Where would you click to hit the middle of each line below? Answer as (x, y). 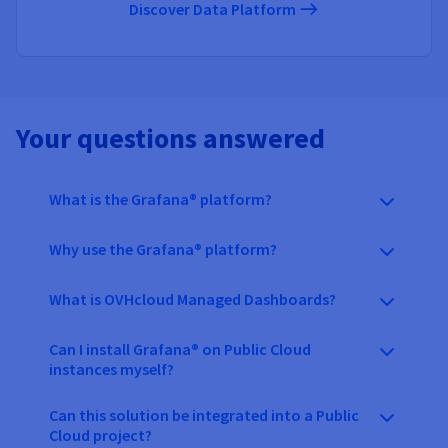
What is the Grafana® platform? (160, 198)
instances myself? (111, 368)
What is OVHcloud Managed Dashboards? (192, 298)
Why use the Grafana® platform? (163, 248)
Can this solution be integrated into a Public (204, 414)
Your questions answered (170, 137)
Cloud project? (100, 434)
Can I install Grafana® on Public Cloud (180, 348)
